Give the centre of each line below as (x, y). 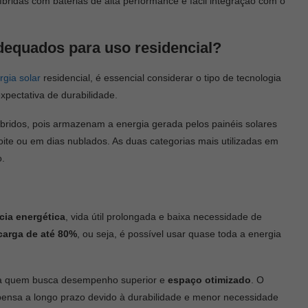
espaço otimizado (209, 279)
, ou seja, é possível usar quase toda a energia (179, 233)
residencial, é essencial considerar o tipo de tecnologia (161, 77)
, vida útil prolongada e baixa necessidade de (164, 216)
